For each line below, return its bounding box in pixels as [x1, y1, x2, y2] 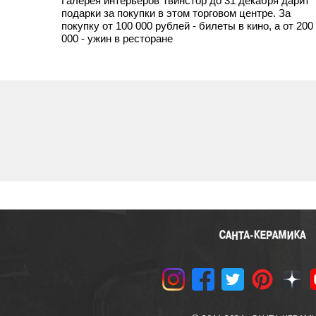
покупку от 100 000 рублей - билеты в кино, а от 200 [61, 20, 313, 32]
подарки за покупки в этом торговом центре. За [61, 7, 291, 19]
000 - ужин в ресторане [61, 32, 173, 44]
